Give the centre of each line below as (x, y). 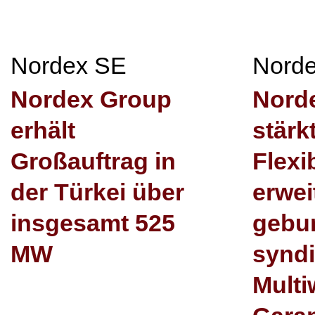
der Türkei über (97, 192)
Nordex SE (69, 65)
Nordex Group (91, 99)
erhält (43, 130)
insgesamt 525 (93, 223)
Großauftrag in (93, 161)
